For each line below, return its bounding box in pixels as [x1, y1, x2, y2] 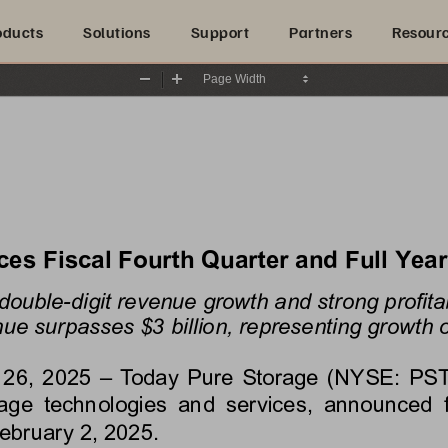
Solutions [83, 22, 151, 42]
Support [190, 22, 249, 42]
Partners [289, 22, 352, 42]
